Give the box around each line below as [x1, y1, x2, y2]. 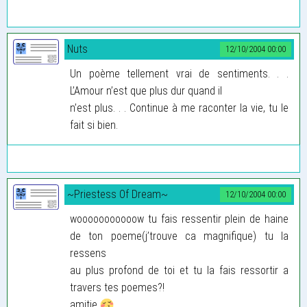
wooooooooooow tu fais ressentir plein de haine [70, 212, 288, 225]
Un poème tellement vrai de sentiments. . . [70, 66, 288, 80]
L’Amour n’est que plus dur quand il [70, 84, 222, 97]
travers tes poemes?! [70, 280, 164, 294]
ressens [70, 246, 106, 260]
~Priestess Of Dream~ [67, 187, 168, 201]
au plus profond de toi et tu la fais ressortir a [70, 263, 288, 277]
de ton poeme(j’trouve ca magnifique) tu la [70, 229, 288, 243]
